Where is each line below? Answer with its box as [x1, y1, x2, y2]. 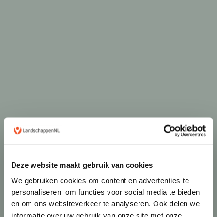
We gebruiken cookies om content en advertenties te [11, 176, 189, 184]
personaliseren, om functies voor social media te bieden [11, 187, 200, 196]
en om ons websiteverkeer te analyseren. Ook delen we [11, 199, 200, 207]
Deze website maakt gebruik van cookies [11, 160, 153, 169]
